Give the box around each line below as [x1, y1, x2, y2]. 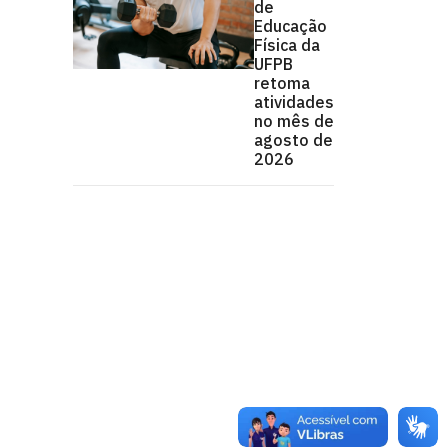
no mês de [254, 111, 334, 131]
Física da [254, 35, 320, 55]
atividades [254, 92, 334, 112]
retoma [254, 73, 310, 93]
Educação [254, 16, 327, 36]
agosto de [254, 130, 333, 150]
